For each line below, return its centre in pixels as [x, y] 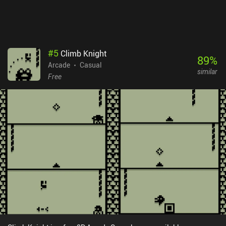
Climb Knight [83, 54]
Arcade [59, 65]
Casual [91, 65]
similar [207, 71]
